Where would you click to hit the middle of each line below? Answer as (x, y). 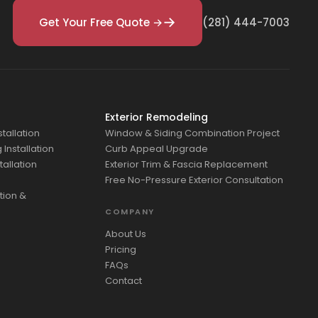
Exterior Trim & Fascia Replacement (186, 165)
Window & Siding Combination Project (192, 133)
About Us (126, 234)
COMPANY (130, 212)
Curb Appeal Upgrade (157, 149)
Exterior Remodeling (157, 117)
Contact (124, 281)
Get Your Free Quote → (101, 22)
